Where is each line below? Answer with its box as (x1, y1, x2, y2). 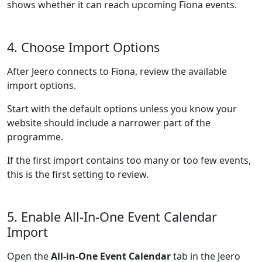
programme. (7, 130, 63, 143)
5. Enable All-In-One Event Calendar (7, 208, 217, 225)
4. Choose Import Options (7, 39, 160, 56)
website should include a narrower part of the (7, 116, 211, 129)
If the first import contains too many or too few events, (7, 154, 251, 167)
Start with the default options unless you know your (7, 102, 237, 115)
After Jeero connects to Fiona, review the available (7, 65, 227, 78)
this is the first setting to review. (7, 168, 149, 181)
